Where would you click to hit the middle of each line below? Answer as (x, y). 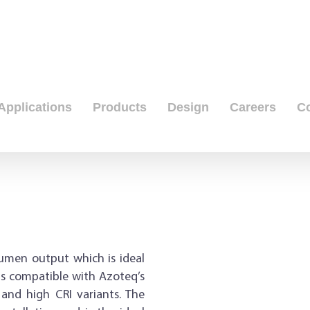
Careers (253, 107)
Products (120, 107)
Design (189, 107)
